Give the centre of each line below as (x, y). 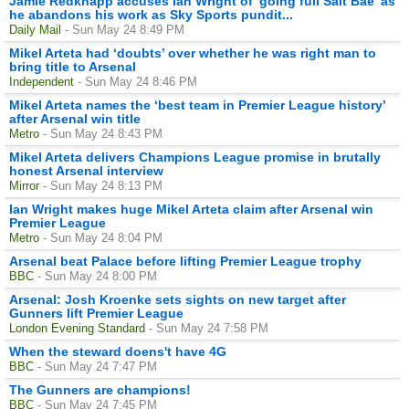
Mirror (24, 185)
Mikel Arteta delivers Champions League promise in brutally (195, 157)
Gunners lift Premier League (96, 313)
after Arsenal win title (75, 118)
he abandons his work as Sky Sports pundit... (151, 14)
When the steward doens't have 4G (118, 351)
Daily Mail (35, 29)
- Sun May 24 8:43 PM (103, 133)
